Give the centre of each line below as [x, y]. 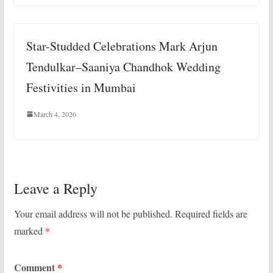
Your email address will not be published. [93, 214]
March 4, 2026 [55, 114]
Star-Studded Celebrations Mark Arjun [122, 46]
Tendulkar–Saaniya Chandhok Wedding [123, 67]
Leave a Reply [55, 189]
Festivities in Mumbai [81, 88]
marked [29, 231]
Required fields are [211, 214]
